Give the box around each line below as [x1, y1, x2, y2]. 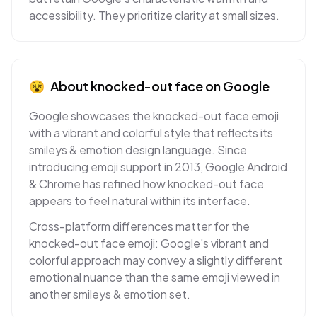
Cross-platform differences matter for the [29, 219, 250, 234]
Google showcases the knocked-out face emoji [29, 108, 279, 123]
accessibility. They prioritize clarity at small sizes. [29, 8, 279, 23]
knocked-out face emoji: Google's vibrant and [29, 236, 269, 250]
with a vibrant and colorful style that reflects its [29, 125, 273, 140]
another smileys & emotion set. [29, 287, 190, 301]
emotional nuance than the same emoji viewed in [29, 270, 280, 284]
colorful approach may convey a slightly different [29, 253, 282, 267]
